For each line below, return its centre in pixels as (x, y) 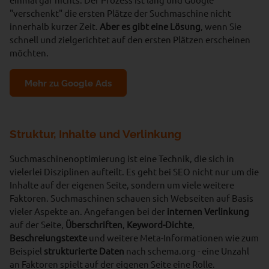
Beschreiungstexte (48, 237)
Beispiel (26, 251)
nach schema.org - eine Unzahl (187, 251)
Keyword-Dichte (159, 224)
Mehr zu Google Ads (68, 83)
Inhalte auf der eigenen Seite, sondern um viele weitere (122, 185)
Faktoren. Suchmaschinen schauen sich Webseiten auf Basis (131, 198)
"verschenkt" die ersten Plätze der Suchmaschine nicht (120, 13)
